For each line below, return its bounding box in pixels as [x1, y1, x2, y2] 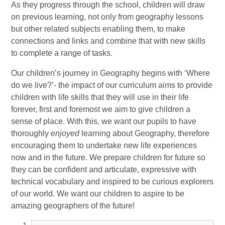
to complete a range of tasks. [11, 49, 113, 58]
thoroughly [11, 129, 51, 138]
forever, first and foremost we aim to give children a [11, 105, 191, 114]
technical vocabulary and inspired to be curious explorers [11, 177, 214, 186]
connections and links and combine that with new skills [11, 37, 206, 46]
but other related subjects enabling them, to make [11, 25, 186, 34]
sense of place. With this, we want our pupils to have [11, 117, 197, 126]
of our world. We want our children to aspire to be [11, 189, 185, 198]
